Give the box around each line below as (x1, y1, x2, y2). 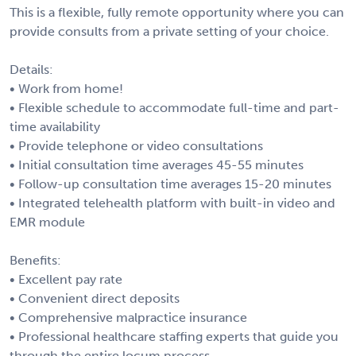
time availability (10, 118, 100, 134)
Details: (10, 61, 53, 77)
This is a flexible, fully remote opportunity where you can (10, 4, 344, 20)
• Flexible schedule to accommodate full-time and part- (10, 99, 339, 115)
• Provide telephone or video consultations (10, 137, 263, 153)
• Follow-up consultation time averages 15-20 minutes (10, 176, 331, 192)
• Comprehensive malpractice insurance (10, 309, 247, 325)
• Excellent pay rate (10, 271, 122, 287)
